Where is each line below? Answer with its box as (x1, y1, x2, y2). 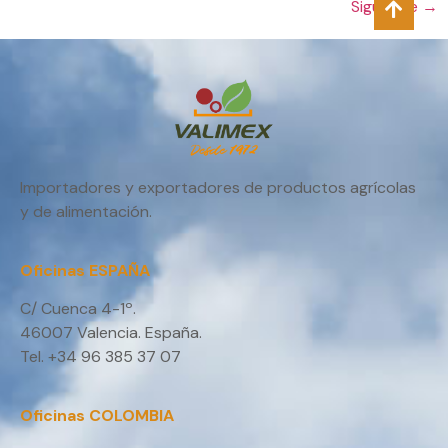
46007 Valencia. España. (20, 322, 202, 344)
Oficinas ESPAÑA (20, 259, 150, 281)
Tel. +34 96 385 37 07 (20, 346, 181, 368)
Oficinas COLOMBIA (20, 404, 174, 426)
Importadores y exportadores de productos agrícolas (20, 177, 416, 199)
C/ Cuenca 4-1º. (20, 298, 136, 320)
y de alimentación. (20, 201, 152, 223)
